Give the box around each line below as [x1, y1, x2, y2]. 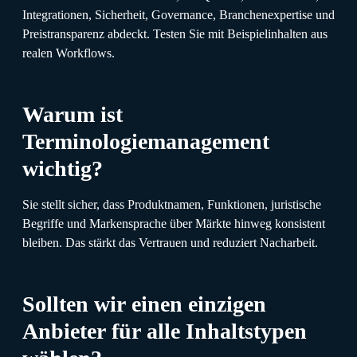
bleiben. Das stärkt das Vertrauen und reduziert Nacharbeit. [22, 235, 318, 249]
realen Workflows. [22, 45, 115, 60]
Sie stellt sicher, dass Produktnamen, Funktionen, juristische [22, 197, 321, 211]
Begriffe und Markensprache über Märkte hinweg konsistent [22, 216, 325, 230]
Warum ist [22, 101, 123, 127]
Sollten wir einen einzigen [22, 291, 266, 316]
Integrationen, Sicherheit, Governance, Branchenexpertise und [22, 7, 335, 22]
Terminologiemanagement [22, 128, 269, 154]
